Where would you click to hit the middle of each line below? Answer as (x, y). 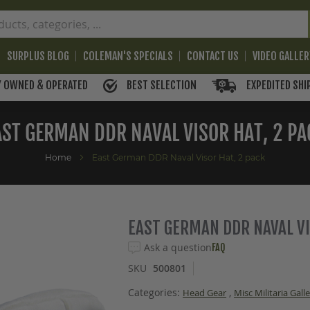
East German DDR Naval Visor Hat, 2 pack (179, 157)
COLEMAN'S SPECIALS (128, 56)
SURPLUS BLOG (38, 56)
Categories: (156, 293)
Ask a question (178, 247)
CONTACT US (213, 56)
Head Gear (205, 293)
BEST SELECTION (161, 85)
